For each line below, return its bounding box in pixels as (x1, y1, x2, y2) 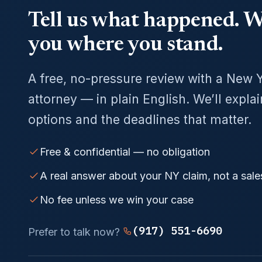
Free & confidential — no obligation (40, 145, 210, 158)
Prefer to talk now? (28, 225, 123, 238)
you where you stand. (28, 35, 223, 56)
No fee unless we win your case (40, 194, 194, 206)
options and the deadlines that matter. (28, 112, 251, 127)
